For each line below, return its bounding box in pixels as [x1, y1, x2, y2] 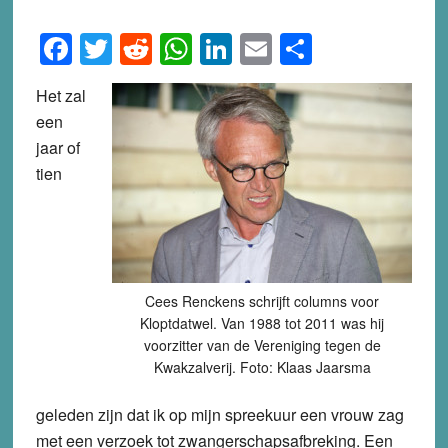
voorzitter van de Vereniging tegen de [143, 334, 381, 355]
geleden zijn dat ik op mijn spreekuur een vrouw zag [35, 402, 404, 426]
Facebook [71, 25, 213, 72]
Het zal [35, 83, 86, 107]
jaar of [35, 135, 80, 159]
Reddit [151, 25, 245, 72]
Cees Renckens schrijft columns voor [145, 290, 380, 311]
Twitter [111, 25, 206, 72]
